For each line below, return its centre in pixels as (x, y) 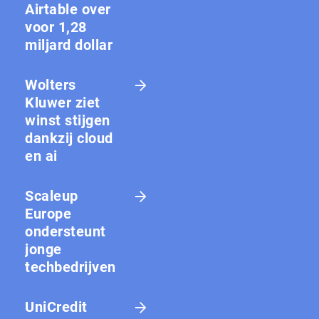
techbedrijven (70, 267)
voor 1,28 (56, 27)
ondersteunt (66, 231)
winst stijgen (68, 120)
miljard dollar (69, 45)
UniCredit (56, 307)
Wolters (51, 84)
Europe (48, 213)
